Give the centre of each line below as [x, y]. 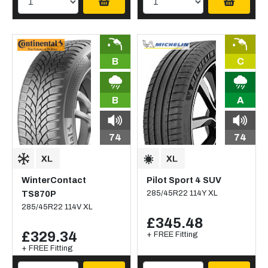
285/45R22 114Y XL [182, 194]
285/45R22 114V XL [57, 207]
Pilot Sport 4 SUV [184, 180]
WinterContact [54, 180]
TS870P [39, 194]
